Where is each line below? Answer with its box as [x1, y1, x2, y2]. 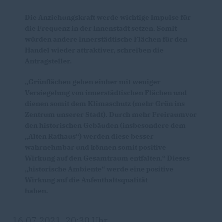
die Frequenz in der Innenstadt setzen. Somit [25, 24, 177, 33]
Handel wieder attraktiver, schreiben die [25, 46, 164, 55]
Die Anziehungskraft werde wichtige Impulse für [25, 13, 191, 22]
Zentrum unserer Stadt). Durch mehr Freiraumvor [25, 110, 197, 119]
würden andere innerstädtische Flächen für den [25, 35, 187, 44]
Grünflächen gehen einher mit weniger [25, 77, 161, 86]
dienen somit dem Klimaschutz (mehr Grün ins [25, 99, 185, 108]
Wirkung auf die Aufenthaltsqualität [25, 175, 148, 184]
